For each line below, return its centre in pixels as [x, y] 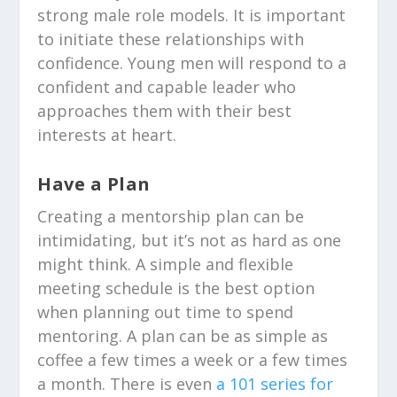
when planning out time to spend [166, 311]
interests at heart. [107, 135]
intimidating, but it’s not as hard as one [190, 240]
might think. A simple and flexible [166, 264]
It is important [288, 16]
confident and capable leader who [167, 87]
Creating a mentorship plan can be [171, 216]
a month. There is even [127, 383]
